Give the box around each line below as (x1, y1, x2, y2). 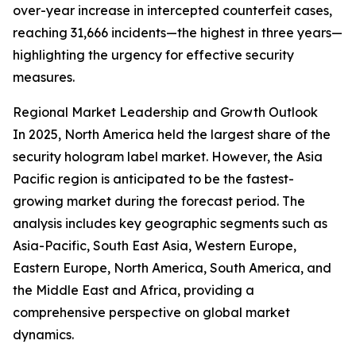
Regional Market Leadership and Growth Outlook (13, 104, 318, 121)
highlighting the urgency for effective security (13, 47, 294, 64)
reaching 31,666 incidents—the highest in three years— (13, 25, 342, 41)
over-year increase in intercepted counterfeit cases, (13, 2, 332, 19)
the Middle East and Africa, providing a (13, 282, 254, 299)
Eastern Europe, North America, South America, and (13, 260, 331, 277)
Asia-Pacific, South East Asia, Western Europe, (13, 238, 296, 254)
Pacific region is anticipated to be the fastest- (13, 171, 294, 188)
